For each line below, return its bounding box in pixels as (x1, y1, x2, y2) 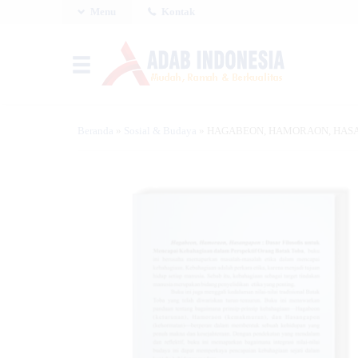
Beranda (78, 125, 113, 137)
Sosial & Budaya (124, 125, 197, 137)
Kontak (159, 6, 195, 18)
